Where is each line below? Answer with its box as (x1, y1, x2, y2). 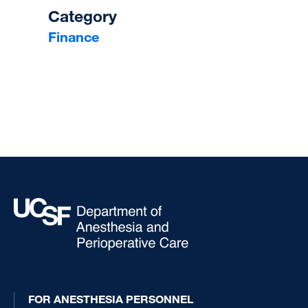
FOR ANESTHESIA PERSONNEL (28, 291, 193, 306)
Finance (48, 27, 99, 45)
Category (48, 5, 117, 26)
